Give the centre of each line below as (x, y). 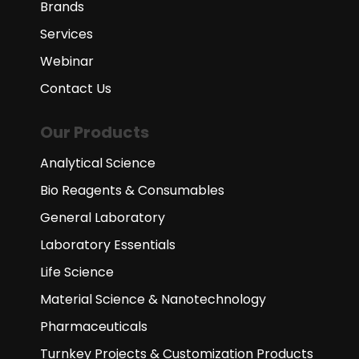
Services (67, 34)
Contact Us (76, 88)
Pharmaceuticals (94, 326)
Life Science (77, 272)
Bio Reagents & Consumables (132, 190)
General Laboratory (103, 217)
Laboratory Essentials (108, 244)
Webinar (67, 61)
